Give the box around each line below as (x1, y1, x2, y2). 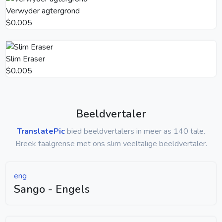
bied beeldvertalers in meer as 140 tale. (65, 125, 205, 137)
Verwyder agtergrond (6, 5, 80, 16)
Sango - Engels (14, 181, 90, 197)
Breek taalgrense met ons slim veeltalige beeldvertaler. (15, 138, 207, 149)
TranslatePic (17, 125, 65, 137)
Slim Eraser (6, 53, 45, 64)
